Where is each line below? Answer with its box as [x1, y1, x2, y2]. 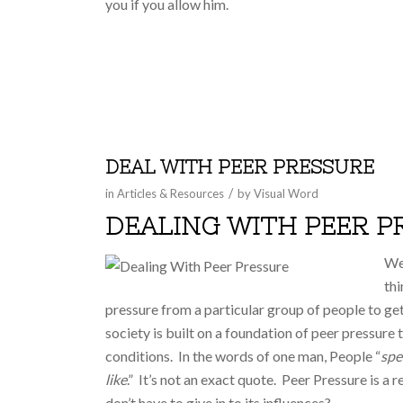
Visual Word [254, 185, 319, 201]
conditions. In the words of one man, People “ [105, 347, 381, 365]
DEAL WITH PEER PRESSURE [105, 156, 375, 177]
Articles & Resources [117, 185, 225, 201]
